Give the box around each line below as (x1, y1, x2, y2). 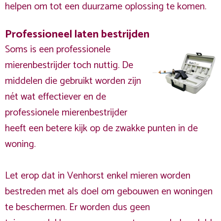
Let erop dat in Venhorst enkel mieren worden (5, 168, 190, 184)
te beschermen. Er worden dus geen (5, 199, 150, 216)
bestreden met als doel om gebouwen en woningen (5, 184, 213, 200)
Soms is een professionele (5, 41, 110, 58)
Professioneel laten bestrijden (5, 25, 149, 43)
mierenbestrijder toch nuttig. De (5, 57, 133, 74)
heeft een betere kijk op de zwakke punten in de (5, 120, 198, 137)
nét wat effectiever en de (5, 89, 106, 105)
